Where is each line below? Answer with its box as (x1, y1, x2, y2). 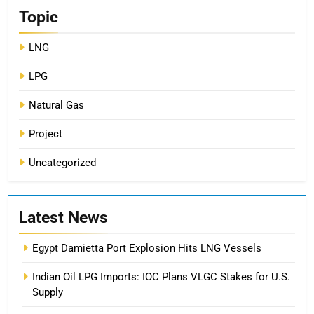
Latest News (19, 207, 108, 227)
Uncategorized (29, 156, 96, 169)
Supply (32, 285, 63, 299)
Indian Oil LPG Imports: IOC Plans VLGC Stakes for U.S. (32, 270, 290, 283)
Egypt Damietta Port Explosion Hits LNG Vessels (32, 241, 261, 254)
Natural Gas (29, 98, 84, 111)
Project (29, 127, 62, 140)
